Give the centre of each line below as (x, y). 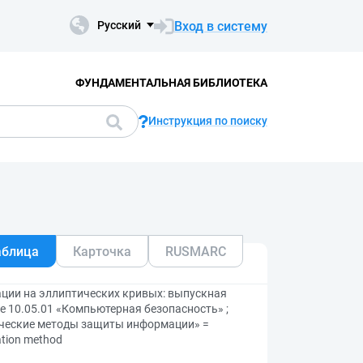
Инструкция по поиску (208, 121)
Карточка (102, 251)
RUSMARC (196, 251)
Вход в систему (221, 26)
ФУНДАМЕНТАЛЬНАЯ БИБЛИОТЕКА (171, 82)
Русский (119, 25)
